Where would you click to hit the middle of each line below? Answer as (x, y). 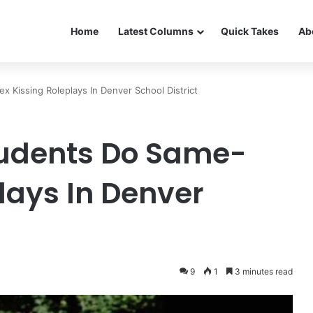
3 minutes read (263, 271)
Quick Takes (250, 31)
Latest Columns (156, 31)
